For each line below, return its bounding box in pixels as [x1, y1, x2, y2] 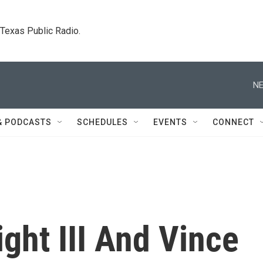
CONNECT [213, 117, 254, 127]
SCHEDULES [77, 117, 128, 127]
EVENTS [153, 117, 187, 127]
